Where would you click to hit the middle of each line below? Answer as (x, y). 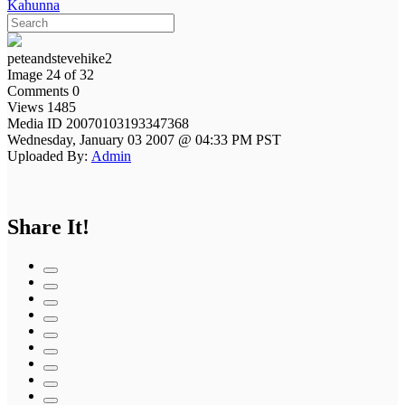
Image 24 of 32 (51, 74)
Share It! (48, 226)
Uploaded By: (47, 155)
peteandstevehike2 (60, 58)
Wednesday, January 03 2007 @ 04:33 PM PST (144, 139)
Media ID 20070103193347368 (100, 123)
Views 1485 (42, 107)
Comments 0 (43, 90)
